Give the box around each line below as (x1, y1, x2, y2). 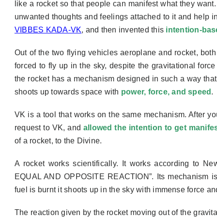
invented (116, 25, 152, 34)
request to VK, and (14, 123, 83, 132)
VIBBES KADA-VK (14, 25, 82, 34)
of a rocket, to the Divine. (14, 136, 102, 145)
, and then (81, 25, 117, 34)
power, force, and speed (121, 87, 212, 96)
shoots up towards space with (14, 87, 121, 96)
